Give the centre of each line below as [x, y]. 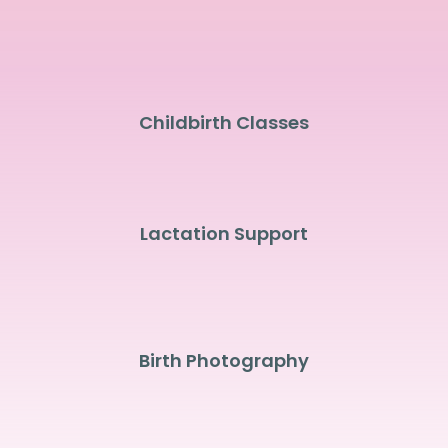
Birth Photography [223, 360]
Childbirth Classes [223, 122]
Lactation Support [223, 233]
